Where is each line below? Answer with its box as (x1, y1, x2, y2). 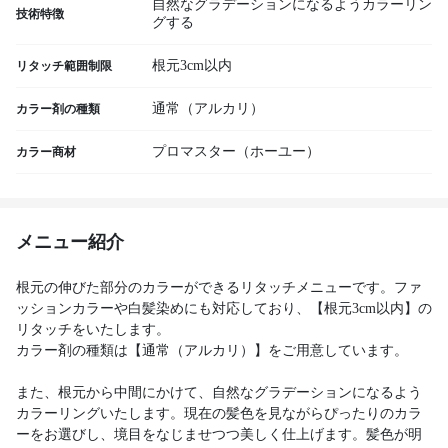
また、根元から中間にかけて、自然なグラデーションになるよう (16, 385, 422, 400)
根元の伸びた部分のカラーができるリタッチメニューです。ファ (16, 280, 422, 295)
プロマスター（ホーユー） (152, 144, 320, 159)
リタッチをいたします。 (16, 322, 170, 337)
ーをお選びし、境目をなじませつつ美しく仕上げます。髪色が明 (16, 427, 422, 442)
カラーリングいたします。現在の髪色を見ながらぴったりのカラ (16, 406, 422, 421)
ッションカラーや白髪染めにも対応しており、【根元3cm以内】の (16, 301, 432, 316)
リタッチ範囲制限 (16, 59, 112, 73)
